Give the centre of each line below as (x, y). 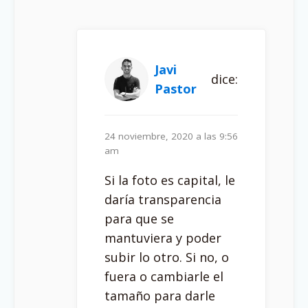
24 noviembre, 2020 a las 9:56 (171, 136)
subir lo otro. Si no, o (167, 257)
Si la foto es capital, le (170, 180)
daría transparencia (163, 200)
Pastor (176, 89)
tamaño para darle (160, 296)
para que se (139, 219)
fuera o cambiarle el (164, 277)
